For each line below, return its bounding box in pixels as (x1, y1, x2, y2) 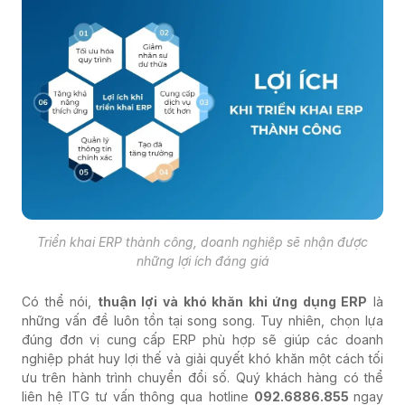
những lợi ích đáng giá (136, 253, 269, 269)
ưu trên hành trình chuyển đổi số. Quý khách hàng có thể (22, 370, 383, 386)
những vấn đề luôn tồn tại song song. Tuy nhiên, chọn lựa (22, 313, 383, 329)
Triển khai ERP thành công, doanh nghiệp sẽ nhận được (37, 234, 368, 250)
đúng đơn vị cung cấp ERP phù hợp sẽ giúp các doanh (22, 332, 383, 348)
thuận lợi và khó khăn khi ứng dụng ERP (97, 294, 368, 310)
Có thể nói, (22, 294, 98, 310)
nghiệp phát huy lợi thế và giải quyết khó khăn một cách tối (22, 351, 383, 367)
